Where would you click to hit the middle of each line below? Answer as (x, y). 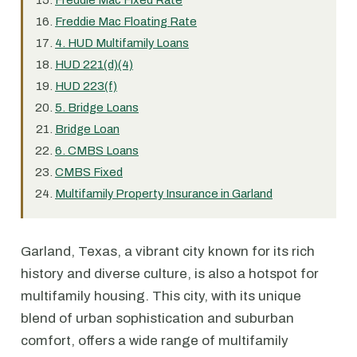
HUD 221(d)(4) (94, 65)
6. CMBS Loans (97, 151)
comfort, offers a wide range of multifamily (155, 341)
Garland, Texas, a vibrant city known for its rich (168, 251)
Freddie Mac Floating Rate (126, 22)
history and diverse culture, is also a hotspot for (170, 274)
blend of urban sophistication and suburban (157, 318)
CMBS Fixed (89, 172)
